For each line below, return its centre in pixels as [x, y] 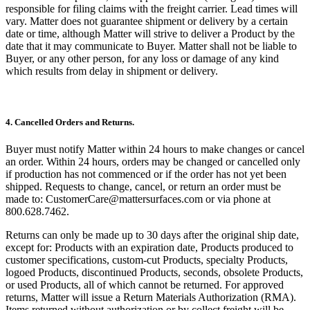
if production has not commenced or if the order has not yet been [146, 174]
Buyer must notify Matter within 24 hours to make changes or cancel [155, 149]
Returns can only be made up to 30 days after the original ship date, [152, 235]
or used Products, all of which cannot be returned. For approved [145, 284]
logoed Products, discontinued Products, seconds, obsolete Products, [154, 272]
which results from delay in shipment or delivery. [112, 71]
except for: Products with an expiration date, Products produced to [149, 247]
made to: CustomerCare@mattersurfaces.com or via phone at [138, 199]
